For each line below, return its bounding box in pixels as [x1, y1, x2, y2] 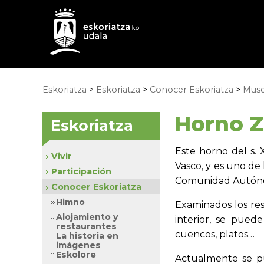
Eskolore [56, 249, 96, 260]
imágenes [56, 240, 101, 250]
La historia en [56, 230, 118, 241]
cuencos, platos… [175, 229, 255, 240]
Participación [51, 166, 111, 177]
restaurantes [56, 221, 117, 232]
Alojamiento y [56, 212, 118, 222]
